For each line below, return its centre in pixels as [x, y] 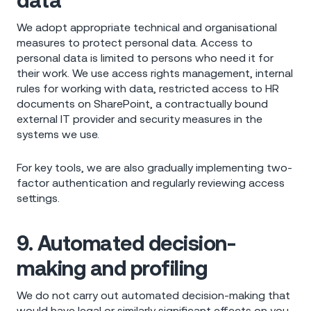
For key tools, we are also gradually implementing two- [154, 168]
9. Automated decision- [126, 243]
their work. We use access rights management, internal [155, 73]
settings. [38, 198]
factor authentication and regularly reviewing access [151, 183]
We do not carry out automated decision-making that [153, 295]
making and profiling [112, 268]
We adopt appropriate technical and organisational [147, 27]
